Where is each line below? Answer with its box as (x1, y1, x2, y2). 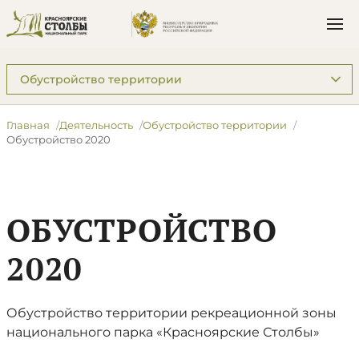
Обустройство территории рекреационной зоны (6, 305, 337, 321)
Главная (6, 119, 50, 131)
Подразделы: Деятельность (6, 64, 175, 79)
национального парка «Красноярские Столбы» (6, 325, 320, 340)
